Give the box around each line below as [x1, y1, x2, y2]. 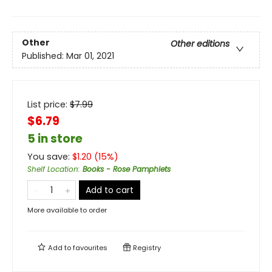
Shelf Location [27, 164, 78, 175]
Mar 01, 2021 [66, 50, 114, 63]
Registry [131, 243, 161, 253]
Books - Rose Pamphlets [83, 164, 171, 175]
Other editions [171, 38, 229, 50]
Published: [22, 50, 66, 63]
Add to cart [86, 184, 134, 197]
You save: [27, 151, 72, 163]
